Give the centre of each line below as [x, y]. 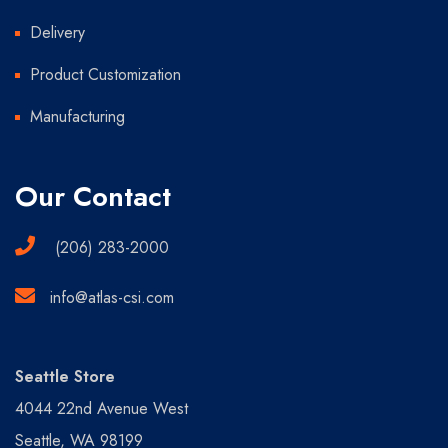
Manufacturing [77, 117]
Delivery [57, 33]
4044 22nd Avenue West [101, 409]
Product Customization [105, 75]
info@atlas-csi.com [112, 298]
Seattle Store [65, 377]
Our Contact [93, 197]
